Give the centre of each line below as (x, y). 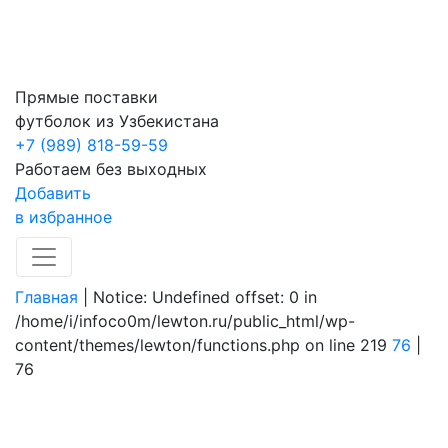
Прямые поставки (86, 97)
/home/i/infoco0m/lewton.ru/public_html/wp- (185, 321)
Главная (46, 297)
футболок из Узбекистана (117, 121)
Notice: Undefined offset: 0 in (205, 297)
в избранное (63, 217)
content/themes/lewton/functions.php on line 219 (203, 345)
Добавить (53, 193)
